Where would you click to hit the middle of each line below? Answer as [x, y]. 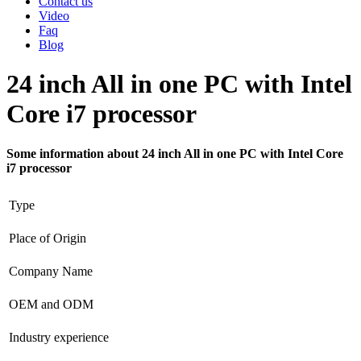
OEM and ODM [51, 304]
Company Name [51, 271]
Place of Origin [48, 238]
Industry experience [59, 337]
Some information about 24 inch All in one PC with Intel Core [175, 153]
